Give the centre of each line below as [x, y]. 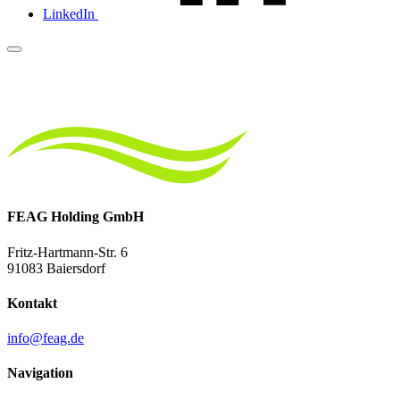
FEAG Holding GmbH [75, 217]
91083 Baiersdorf [56, 268]
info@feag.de [46, 338]
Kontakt [32, 303]
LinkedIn [69, 14]
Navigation [40, 373]
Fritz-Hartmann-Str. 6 [67, 252]
